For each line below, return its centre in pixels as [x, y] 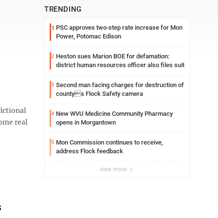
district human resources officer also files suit [120, 65]
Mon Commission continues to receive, [109, 142]
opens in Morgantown [86, 122]
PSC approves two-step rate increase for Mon [119, 27]
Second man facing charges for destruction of [120, 85]
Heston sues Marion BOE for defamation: [113, 56]
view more [114, 169]
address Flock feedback [90, 151]
